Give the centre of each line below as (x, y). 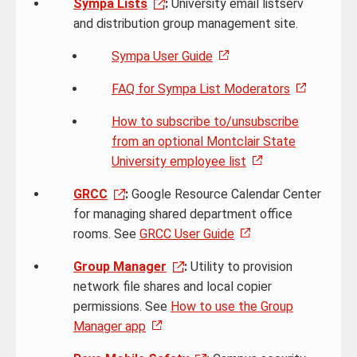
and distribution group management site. (186, 24)
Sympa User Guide (162, 56)
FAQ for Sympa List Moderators (201, 89)
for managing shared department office (183, 214)
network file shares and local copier (173, 286)
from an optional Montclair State (204, 141)
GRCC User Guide (187, 234)
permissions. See (122, 306)
